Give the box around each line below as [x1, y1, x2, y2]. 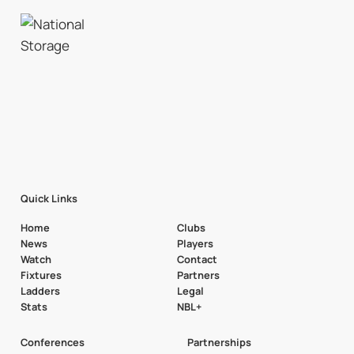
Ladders [20, 283, 60, 298]
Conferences [20, 335, 85, 350]
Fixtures [20, 267, 62, 282]
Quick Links [20, 190, 77, 205]
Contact [177, 251, 217, 266]
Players [177, 235, 213, 250]
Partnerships [186, 335, 251, 350]
